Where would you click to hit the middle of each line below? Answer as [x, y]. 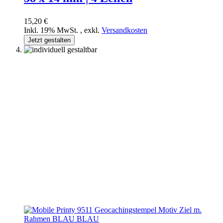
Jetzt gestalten [49, 40]
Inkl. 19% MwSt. [52, 30]
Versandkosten [124, 30]
